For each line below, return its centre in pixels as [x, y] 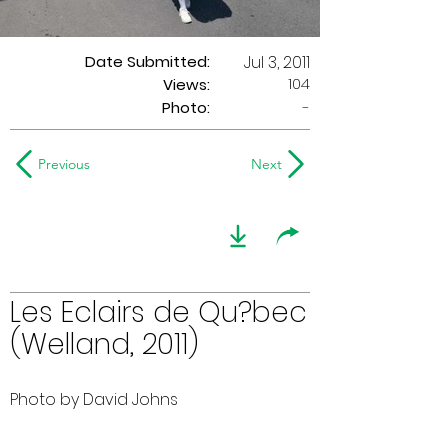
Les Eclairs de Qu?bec [158, 312]
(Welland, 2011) [104, 344]
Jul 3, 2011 [277, 62]
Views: [186, 84]
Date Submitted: [147, 61]
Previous [64, 164]
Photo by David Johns [94, 399]
